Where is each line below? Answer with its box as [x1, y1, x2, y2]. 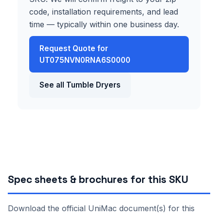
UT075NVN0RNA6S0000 [39, 55, 130, 65]
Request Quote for [39, 43, 108, 53]
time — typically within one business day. [29, 19, 179, 29]
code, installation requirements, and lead [29, 6, 178, 17]
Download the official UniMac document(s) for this [8, 203, 195, 213]
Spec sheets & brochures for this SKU [8, 173, 188, 186]
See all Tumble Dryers [39, 80, 121, 90]
